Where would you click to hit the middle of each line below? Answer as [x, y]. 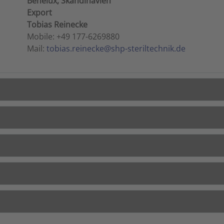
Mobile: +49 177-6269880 [73, 36]
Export [40, 12]
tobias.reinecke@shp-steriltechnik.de [116, 48]
